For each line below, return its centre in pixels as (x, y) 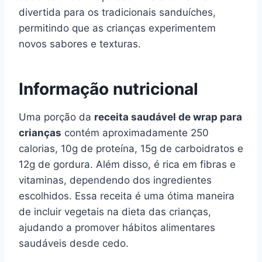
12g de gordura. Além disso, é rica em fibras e (127, 164)
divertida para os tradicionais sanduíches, (117, 12)
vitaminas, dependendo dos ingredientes (115, 180)
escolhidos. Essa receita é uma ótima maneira (127, 196)
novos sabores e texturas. (80, 44)
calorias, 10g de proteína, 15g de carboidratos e (131, 149)
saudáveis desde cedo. (74, 243)
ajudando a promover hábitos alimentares (117, 227)
